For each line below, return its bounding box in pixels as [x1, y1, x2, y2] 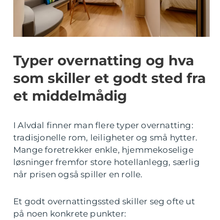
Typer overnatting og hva [13, 52, 194, 69]
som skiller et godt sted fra [13, 69, 206, 86]
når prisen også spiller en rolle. [13, 169, 143, 179]
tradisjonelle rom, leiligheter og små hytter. [13, 132, 198, 142]
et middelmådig [13, 87, 127, 104]
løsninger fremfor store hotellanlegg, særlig [13, 157, 200, 167]
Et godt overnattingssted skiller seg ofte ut [13, 196, 195, 206]
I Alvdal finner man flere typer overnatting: [13, 120, 193, 130]
